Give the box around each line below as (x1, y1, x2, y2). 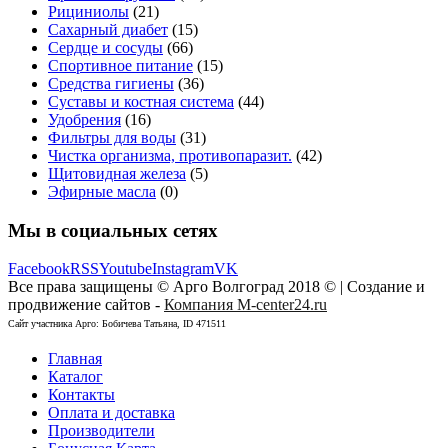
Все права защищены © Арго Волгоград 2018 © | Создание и (8, 278, 425, 296)
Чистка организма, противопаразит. (48, 146, 292, 164)
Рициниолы (48, 2, 129, 20)
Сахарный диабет (48, 20, 168, 38)
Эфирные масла (48, 182, 156, 200)
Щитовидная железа (48, 164, 186, 182)
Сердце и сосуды (48, 38, 163, 56)
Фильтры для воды (48, 128, 176, 146)
